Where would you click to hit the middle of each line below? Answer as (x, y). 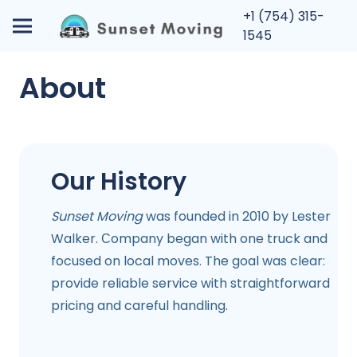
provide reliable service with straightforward (190, 283)
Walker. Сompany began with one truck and (189, 239)
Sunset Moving (97, 216)
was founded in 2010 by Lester (237, 216)
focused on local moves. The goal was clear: (188, 261)
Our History (119, 182)
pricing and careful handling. (139, 306)
